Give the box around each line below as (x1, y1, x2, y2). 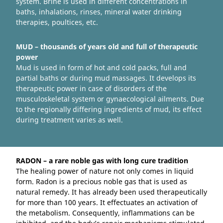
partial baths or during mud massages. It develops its (16, 73, 196, 83)
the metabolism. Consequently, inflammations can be (16, 208, 195, 218)
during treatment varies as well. (16, 115, 123, 125)
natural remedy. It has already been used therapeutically (16, 187, 207, 197)
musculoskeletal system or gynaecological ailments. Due (16, 94, 204, 104)
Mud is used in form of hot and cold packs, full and (16, 63, 187, 73)
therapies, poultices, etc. (16, 17, 98, 27)
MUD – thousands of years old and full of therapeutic (16, 42, 198, 52)
